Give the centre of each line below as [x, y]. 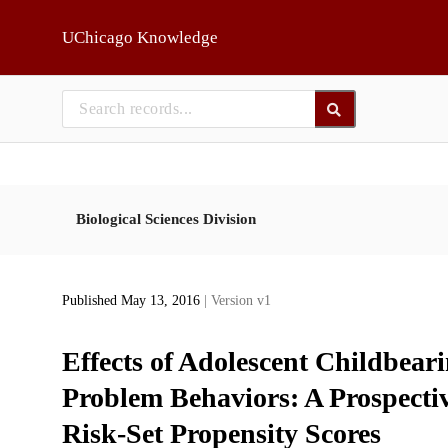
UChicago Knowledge [139, 37]
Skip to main [65, 22]
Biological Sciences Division [165, 218]
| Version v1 [237, 301]
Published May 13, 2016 [132, 301]
